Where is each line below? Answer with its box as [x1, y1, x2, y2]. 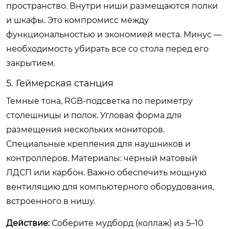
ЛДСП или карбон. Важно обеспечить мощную [6, 167, 207, 177]
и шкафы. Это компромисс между [6, 15, 149, 25]
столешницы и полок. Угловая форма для [6, 110, 182, 120]
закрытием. [6, 58, 55, 68]
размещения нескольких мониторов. [6, 124, 165, 134]
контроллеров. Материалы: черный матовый [6, 153, 197, 163]
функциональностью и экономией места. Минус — [6, 29, 222, 39]
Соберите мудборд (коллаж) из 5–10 [50, 218, 203, 228]
